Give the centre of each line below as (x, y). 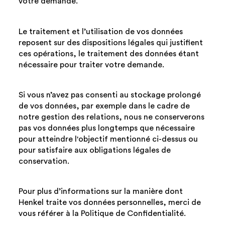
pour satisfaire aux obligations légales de (95, 150)
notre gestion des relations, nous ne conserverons (112, 117)
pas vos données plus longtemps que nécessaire (107, 128)
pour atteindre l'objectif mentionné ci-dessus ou (108, 139)
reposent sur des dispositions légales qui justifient (111, 42)
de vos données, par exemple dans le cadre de (104, 106)
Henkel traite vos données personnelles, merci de (110, 203)
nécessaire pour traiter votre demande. (92, 65)
